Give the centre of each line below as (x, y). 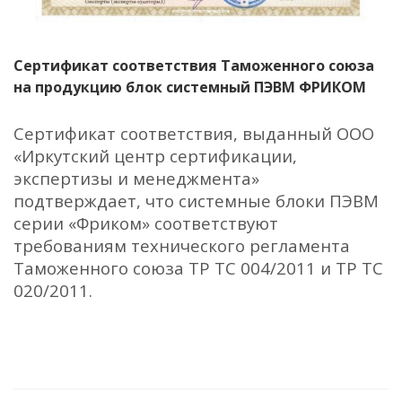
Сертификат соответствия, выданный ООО (194, 133)
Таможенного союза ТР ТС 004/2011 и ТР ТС (198, 267)
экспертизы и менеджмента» (136, 178)
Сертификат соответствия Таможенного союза (194, 65)
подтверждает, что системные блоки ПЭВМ (196, 200)
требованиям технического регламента (182, 245)
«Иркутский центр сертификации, (155, 155)
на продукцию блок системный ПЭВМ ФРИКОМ (190, 87)
